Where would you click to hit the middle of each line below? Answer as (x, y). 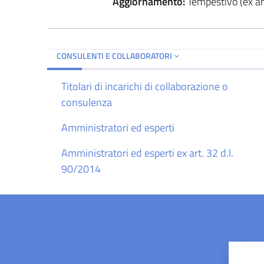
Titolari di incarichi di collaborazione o (145, 86)
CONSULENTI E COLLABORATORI (115, 55)
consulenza (87, 102)
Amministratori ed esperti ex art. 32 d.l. (147, 153)
